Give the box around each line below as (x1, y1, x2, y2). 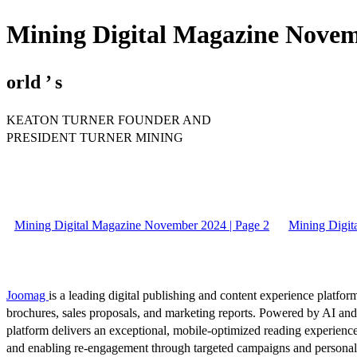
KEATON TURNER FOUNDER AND (6, 112, 211, 127)
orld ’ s (6, 71, 62, 92)
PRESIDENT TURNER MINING (6, 130, 183, 144)
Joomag (6, 288, 49, 302)
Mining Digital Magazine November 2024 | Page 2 (14, 218, 269, 232)
